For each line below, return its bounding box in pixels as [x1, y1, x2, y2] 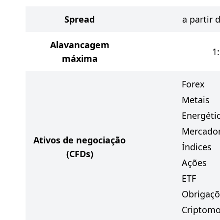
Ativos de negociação [33, 134, 126, 146]
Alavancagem [50, 39, 110, 51]
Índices [182, 141, 212, 153]
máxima [61, 53, 98, 64]
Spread [64, 13, 95, 25]
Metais [182, 94, 210, 106]
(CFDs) [66, 148, 93, 160]
